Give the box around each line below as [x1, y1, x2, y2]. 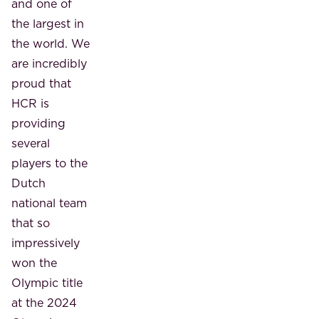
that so [11, 214, 50, 231]
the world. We [11, 35, 90, 51]
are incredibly [11, 55, 87, 71]
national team [11, 194, 87, 211]
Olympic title [11, 274, 83, 291]
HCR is [11, 95, 49, 111]
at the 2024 [11, 294, 77, 310]
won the [11, 254, 57, 271]
